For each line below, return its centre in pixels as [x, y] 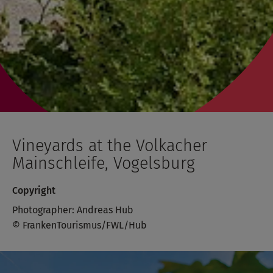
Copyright [34, 191]
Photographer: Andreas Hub [73, 210]
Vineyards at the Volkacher [110, 146]
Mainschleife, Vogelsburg [104, 164]
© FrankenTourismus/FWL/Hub [80, 225]
